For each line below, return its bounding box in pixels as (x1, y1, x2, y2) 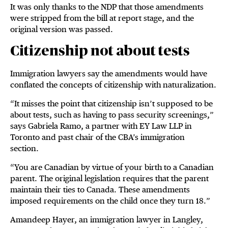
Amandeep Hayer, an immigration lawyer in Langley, (10, 215, 203, 225)
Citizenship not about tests (10, 44, 190, 59)
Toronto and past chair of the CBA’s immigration (10, 132, 185, 142)
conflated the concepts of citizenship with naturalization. (10, 80, 216, 90)
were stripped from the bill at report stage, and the (10, 13, 194, 23)
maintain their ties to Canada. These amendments (10, 185, 190, 195)
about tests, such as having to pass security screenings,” (10, 110, 214, 120)
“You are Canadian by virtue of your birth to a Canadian (10, 162, 214, 173)
